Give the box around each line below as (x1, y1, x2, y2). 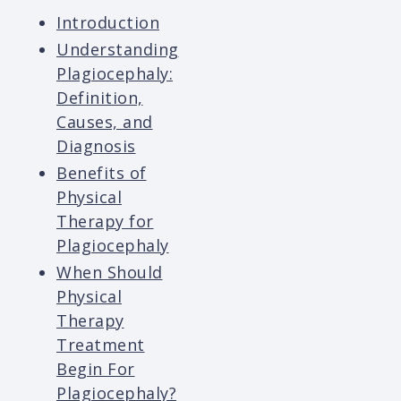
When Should (56, 261, 163, 284)
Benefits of (56, 162, 147, 184)
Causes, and (56, 111, 153, 133)
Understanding (56, 38, 179, 61)
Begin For (56, 358, 135, 380)
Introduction (56, 12, 159, 34)
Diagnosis (56, 135, 136, 158)
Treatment (56, 334, 145, 356)
